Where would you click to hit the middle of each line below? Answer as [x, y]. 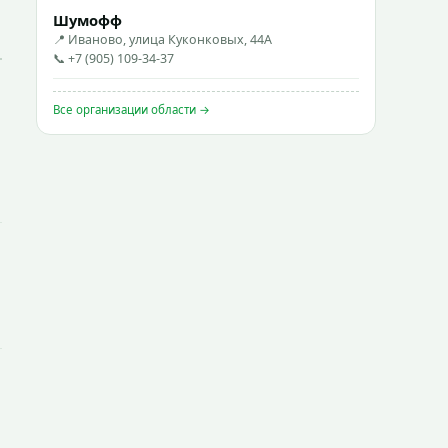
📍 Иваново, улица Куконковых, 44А [162, 39]
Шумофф [87, 20]
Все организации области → [131, 109]
